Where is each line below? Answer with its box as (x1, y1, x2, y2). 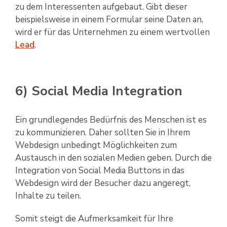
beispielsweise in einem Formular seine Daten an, (15, 14, 203, 26)
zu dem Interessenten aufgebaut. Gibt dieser (15, 1, 187, 13)
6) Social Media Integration (15, 82, 182, 100)
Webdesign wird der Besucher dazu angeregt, (15, 177, 191, 190)
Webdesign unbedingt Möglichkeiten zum (15, 139, 177, 152)
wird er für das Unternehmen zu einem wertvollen (15, 26, 210, 39)
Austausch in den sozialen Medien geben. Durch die (15, 152, 212, 164)
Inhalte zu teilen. (15, 190, 81, 202)
